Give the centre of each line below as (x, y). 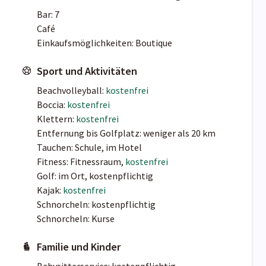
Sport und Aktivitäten (87, 71)
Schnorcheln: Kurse (76, 219)
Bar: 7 (48, 15)
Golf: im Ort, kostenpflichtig (95, 176)
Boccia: (52, 105)
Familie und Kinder (79, 247)
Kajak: (50, 190)
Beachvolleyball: (71, 91)
